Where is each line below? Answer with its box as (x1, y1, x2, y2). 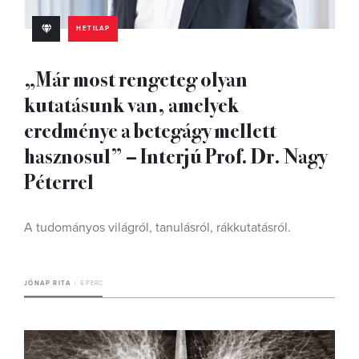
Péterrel (24, 166, 94, 196)
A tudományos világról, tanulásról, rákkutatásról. (24, 220, 291, 236)
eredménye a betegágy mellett (24, 115, 276, 144)
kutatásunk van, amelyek (24, 89, 239, 119)
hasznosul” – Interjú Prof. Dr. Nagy (24, 140, 327, 170)
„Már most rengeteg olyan (24, 63, 248, 93)
